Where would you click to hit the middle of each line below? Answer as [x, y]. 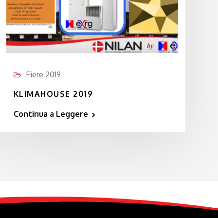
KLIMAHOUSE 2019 [53, 94]
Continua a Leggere [51, 114]
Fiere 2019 [43, 74]
